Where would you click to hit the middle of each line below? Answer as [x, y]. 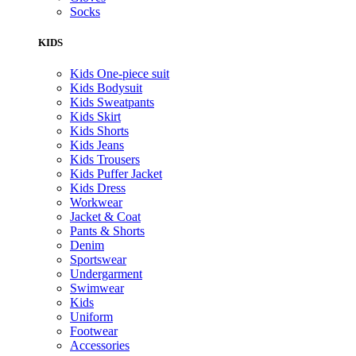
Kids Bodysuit [106, 88]
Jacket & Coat [105, 217]
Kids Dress [98, 188]
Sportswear [98, 260]
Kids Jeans [97, 145]
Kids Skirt [95, 117]
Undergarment [106, 274]
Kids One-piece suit [120, 74]
